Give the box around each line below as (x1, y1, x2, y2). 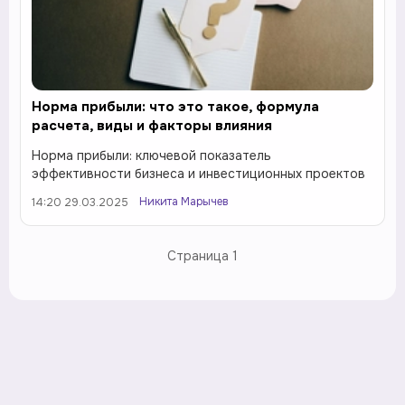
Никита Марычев (139, 194, 229, 210)
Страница (167, 248, 232, 265)
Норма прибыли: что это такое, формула (32, 98, 319, 117)
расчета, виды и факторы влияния (32, 117, 272, 136)
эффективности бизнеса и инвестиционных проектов (32, 165, 365, 183)
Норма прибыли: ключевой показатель (32, 147, 271, 165)
